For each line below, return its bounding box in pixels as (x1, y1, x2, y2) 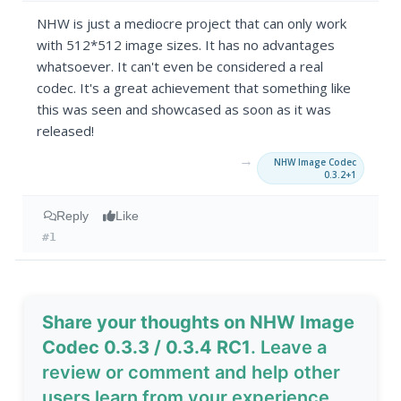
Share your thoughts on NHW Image (42, 311, 355, 334)
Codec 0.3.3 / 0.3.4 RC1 (42, 337, 252, 359)
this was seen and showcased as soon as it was (37, 100, 332, 119)
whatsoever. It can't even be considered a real (37, 57, 324, 76)
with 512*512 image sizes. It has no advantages (37, 36, 336, 55)
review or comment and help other (42, 362, 341, 384)
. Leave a (251, 337, 328, 359)
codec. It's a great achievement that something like (37, 79, 352, 98)
